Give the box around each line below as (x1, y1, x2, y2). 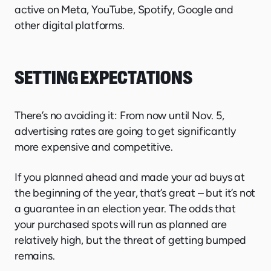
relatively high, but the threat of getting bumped (15, 233, 247, 247)
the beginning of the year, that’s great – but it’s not (15, 186, 256, 200)
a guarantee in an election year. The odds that (15, 202, 236, 216)
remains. (15, 249, 55, 263)
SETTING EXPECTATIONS (15, 67, 192, 90)
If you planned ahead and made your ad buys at (15, 171, 245, 184)
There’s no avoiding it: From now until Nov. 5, (15, 109, 224, 123)
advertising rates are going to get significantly (15, 125, 236, 139)
